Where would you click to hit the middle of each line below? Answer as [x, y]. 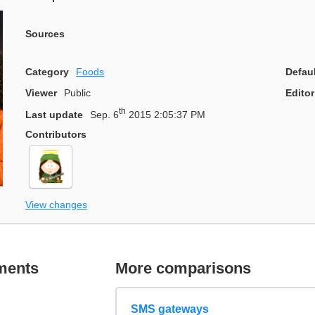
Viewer [41, 93]
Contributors [56, 135]
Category [47, 71]
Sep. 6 [105, 115]
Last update [54, 115]
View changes [56, 204]
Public [78, 93]
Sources [45, 34]
